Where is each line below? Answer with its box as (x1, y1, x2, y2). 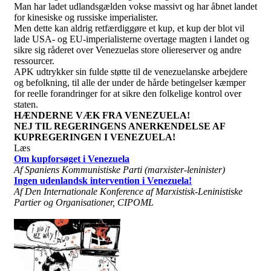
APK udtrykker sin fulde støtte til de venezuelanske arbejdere (14, 66, 247, 77)
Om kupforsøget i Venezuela (14, 153, 129, 164)
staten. (14, 99, 38, 109)
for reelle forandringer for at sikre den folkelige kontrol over (14, 88, 241, 99)
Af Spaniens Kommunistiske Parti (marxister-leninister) (14, 164, 225, 175)
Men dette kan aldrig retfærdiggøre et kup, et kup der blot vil (14, 22, 244, 33)
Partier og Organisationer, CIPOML (14, 197, 154, 207)
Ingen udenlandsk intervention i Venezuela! (14, 175, 192, 186)
